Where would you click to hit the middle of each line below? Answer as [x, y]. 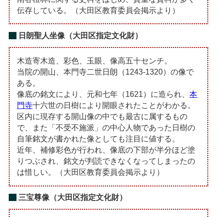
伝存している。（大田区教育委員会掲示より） [99, 10]
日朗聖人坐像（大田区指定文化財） [81, 35]
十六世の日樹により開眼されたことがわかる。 [114, 106]
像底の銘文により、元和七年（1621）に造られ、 [103, 94]
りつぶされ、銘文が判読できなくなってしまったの [106, 161]
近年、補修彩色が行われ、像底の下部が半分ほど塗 [106, 150]
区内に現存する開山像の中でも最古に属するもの [102, 117]
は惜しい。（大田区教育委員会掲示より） [91, 172]
